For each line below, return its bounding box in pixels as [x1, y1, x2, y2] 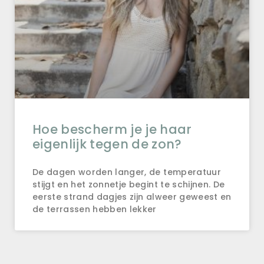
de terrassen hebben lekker [32, 203, 157, 216]
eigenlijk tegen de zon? [32, 136, 182, 153]
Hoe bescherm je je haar [32, 121, 192, 138]
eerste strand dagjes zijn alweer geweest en [32, 191, 232, 203]
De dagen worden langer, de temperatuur [32, 166, 221, 179]
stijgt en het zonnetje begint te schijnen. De [32, 179, 225, 191]
